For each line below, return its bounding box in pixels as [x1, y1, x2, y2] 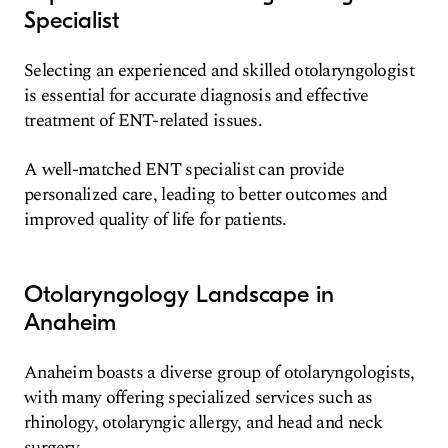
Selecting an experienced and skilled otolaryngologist [24, 57, 414, 84]
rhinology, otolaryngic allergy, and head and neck [24, 409, 383, 436]
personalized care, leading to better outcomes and [24, 181, 388, 208]
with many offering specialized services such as [24, 384, 373, 411]
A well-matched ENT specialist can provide [24, 156, 345, 183]
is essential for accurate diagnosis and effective [24, 82, 369, 109]
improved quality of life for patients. [24, 206, 287, 233]
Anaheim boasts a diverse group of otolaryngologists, [24, 359, 415, 386]
